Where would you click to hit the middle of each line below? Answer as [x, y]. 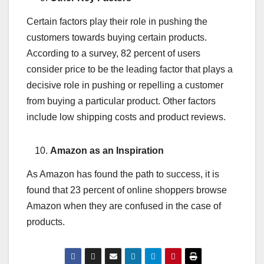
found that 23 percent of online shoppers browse [127, 190]
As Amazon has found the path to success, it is [123, 174]
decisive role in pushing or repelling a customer [125, 85]
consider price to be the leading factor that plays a [130, 70]
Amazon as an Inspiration [107, 151]
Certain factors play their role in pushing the [117, 22]
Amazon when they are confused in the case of [124, 206]
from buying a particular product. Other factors [121, 101]
